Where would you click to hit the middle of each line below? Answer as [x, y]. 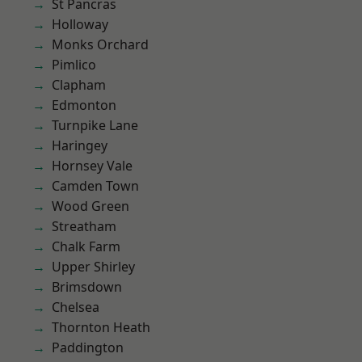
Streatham [84, 226]
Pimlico [74, 65]
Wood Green [90, 206]
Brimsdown [87, 287]
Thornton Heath [101, 327]
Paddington [88, 347]
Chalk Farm [86, 246]
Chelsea [76, 307]
